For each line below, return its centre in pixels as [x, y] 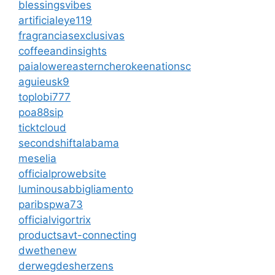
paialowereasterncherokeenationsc [105, 66]
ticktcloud [42, 127]
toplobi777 [45, 97]
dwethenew [48, 250]
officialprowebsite [62, 173]
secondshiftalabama [69, 143]
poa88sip [41, 112]
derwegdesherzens [66, 265]
